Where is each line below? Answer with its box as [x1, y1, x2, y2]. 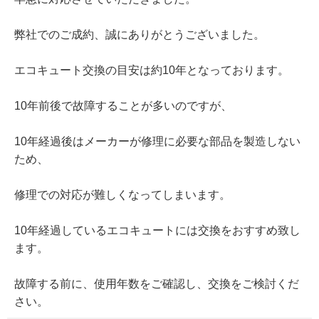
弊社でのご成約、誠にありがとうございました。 [14, 28, 265, 41]
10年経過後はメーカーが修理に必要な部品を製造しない [14, 135, 300, 148]
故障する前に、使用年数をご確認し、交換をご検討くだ [14, 278, 299, 291]
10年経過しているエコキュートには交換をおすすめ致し [14, 224, 300, 237]
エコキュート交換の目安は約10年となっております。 [14, 64, 289, 77]
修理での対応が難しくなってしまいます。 [14, 189, 231, 202]
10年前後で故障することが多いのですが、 [14, 100, 232, 113]
